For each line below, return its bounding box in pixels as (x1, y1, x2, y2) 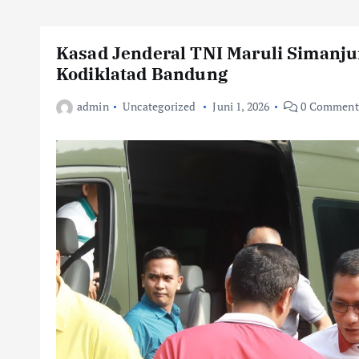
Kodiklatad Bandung (56, 63, 228, 86)
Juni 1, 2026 (212, 99, 270, 115)
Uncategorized (123, 99, 196, 115)
